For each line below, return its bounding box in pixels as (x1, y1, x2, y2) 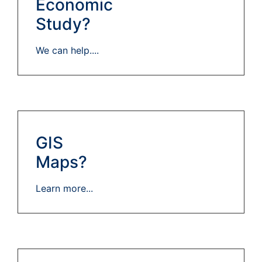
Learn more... (36, 182, 93, 195)
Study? (36, 14, 91, 35)
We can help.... (36, 44, 99, 57)
